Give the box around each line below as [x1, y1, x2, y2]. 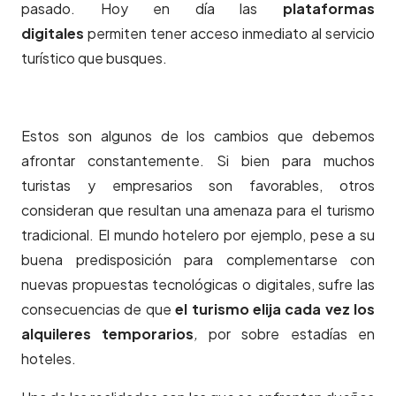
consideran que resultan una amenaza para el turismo [21, 201, 375, 220]
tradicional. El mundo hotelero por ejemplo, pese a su [21, 225, 375, 245]
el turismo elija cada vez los [175, 300, 375, 319]
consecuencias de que [21, 300, 176, 319]
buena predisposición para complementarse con [21, 250, 375, 270]
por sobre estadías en [197, 324, 376, 344]
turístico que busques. [21, 49, 167, 68]
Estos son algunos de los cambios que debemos [21, 126, 375, 146]
